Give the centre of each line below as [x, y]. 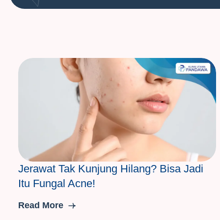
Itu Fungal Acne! [57, 184]
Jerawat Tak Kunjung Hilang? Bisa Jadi [111, 169]
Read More [42, 205]
